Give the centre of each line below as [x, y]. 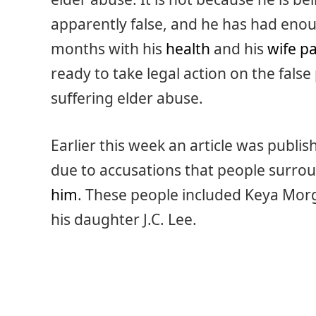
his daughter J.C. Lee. [124, 220]
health [188, 49]
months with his [108, 49]
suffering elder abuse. [127, 98]
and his [239, 49]
